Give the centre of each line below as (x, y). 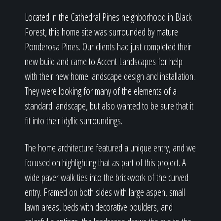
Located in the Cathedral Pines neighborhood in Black (108, 17)
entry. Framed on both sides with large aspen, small (105, 192)
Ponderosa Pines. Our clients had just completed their (108, 47)
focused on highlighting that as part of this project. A (105, 163)
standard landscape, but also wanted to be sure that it (109, 106)
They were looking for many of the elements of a (101, 91)
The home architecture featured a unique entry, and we (110, 148)
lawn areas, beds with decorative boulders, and (99, 207)
